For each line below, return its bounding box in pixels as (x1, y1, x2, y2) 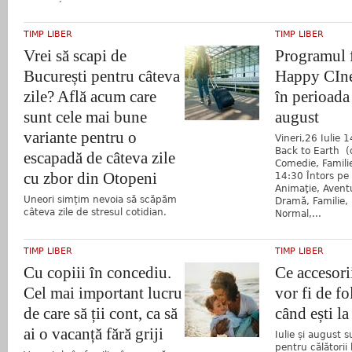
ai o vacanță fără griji (24, 324, 163, 343)
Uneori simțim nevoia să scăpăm (24, 193, 177, 205)
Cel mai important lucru (24, 283, 182, 302)
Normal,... (275, 207, 321, 219)
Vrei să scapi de (24, 46, 126, 65)
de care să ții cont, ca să (24, 303, 178, 323)
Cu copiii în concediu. (24, 262, 171, 282)
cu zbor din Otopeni (24, 168, 157, 188)
